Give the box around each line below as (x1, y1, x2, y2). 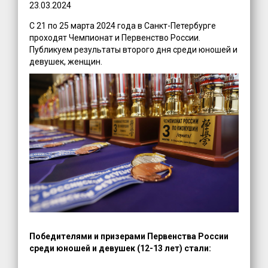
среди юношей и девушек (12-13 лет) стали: (29, 243, 212, 254)
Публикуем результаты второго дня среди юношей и (29, 44, 238, 54)
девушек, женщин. (29, 56, 103, 66)
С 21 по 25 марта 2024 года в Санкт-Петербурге (29, 20, 217, 31)
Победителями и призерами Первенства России (29, 232, 229, 242)
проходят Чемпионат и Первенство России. (29, 32, 201, 42)
